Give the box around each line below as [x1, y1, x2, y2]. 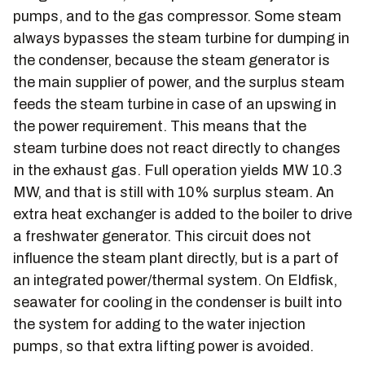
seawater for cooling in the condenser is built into [13, 294, 342, 310]
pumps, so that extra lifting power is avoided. [13, 338, 314, 354]
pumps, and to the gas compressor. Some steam [13, 8, 341, 24]
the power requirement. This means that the [13, 118, 306, 134]
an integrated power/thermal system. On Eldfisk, [13, 272, 337, 288]
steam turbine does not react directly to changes [13, 140, 341, 156]
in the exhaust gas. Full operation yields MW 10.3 [13, 162, 341, 178]
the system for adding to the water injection [13, 316, 306, 332]
